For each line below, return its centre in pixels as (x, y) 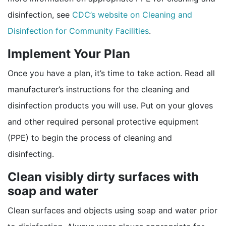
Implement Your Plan (69, 53)
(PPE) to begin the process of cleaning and (90, 137)
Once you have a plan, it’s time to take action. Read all (111, 73)
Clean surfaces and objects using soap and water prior (112, 210)
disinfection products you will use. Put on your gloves (110, 105)
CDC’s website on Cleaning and (132, 14)
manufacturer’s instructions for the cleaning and (99, 89)
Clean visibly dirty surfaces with (103, 177)
